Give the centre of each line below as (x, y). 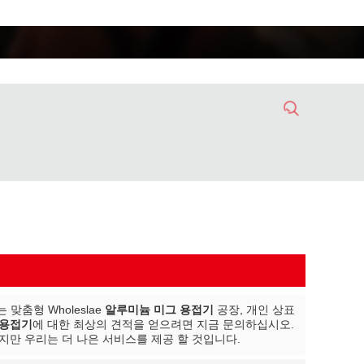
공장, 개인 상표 (254, 310)
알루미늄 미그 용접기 (159, 310)
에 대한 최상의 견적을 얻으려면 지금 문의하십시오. (163, 324)
